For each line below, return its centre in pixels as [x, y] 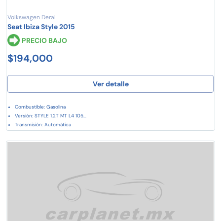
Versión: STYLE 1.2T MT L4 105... [51, 115]
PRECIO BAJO [45, 40]
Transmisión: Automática [43, 124]
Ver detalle [110, 84]
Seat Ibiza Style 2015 [41, 26]
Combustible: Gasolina [40, 107]
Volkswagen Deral [32, 17]
